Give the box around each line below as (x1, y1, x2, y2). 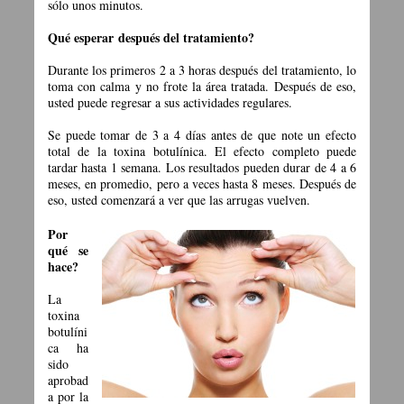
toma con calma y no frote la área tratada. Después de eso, (48, 78, 356, 96)
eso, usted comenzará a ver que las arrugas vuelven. (48, 191, 310, 209)
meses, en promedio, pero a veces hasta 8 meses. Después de (48, 175, 356, 193)
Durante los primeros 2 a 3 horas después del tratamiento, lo (48, 61, 356, 79)
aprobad (48, 372, 88, 390)
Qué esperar (48, 28, 114, 48)
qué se (48, 241, 88, 261)
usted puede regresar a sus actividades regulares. (48, 94, 292, 112)
